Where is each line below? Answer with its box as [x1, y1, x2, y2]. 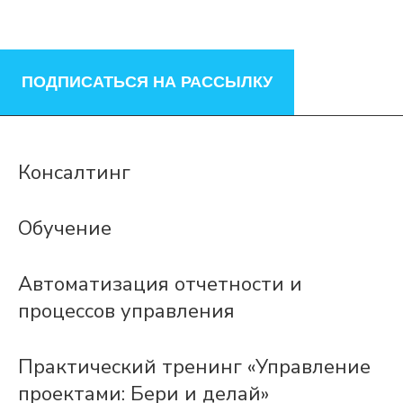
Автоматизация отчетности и [18, 271, 302, 298]
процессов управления [18, 298, 235, 325]
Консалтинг [18, 159, 130, 186]
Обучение [18, 215, 112, 242]
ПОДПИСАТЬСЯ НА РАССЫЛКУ [22, 73, 273, 91]
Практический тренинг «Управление [18, 354, 371, 381]
